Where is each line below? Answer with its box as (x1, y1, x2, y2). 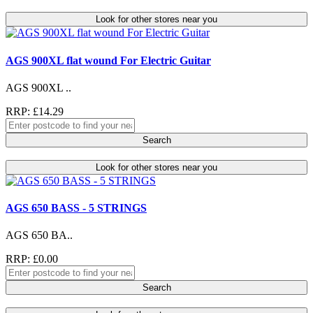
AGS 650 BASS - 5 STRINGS (6, 202, 147, 214)
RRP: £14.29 (6, 105, 64, 117)
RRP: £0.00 (6, 253, 58, 265)
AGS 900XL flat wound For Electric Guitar (6, 54, 211, 66)
